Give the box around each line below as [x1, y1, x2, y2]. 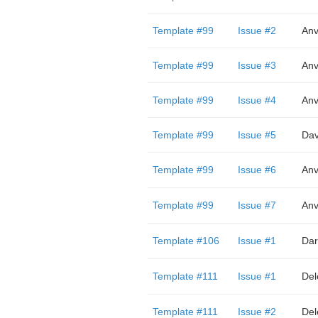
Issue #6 [237, 164, 276, 175]
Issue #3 [237, 60, 276, 71]
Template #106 [152, 235, 219, 246]
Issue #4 [237, 94, 276, 106]
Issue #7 [237, 199, 276, 211]
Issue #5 [237, 129, 276, 141]
